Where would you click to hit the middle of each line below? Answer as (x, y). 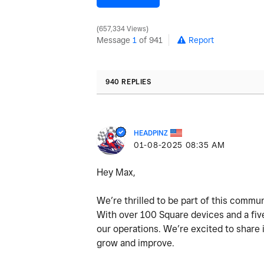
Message (115, 40)
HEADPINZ (151, 133)
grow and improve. (136, 243)
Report (201, 40)
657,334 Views (123, 29)
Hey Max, (116, 172)
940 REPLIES (128, 81)
